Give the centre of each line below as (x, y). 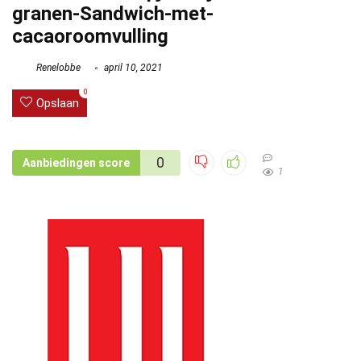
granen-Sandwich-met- (113, 14)
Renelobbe (57, 68)
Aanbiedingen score (76, 163)
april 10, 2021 (132, 68)
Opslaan (58, 104)
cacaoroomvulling (90, 36)
